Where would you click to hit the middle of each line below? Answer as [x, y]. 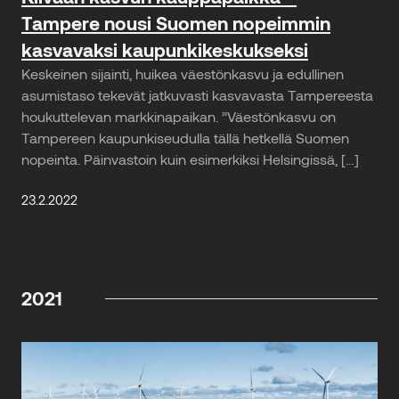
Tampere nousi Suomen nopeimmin [176, 22]
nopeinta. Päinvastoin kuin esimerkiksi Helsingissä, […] [190, 159]
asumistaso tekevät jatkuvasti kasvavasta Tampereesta [197, 94]
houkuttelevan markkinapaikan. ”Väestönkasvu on [179, 116]
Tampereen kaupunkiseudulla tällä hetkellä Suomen [185, 137]
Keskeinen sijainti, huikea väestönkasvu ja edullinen [183, 73]
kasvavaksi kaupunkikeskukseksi [165, 49]
